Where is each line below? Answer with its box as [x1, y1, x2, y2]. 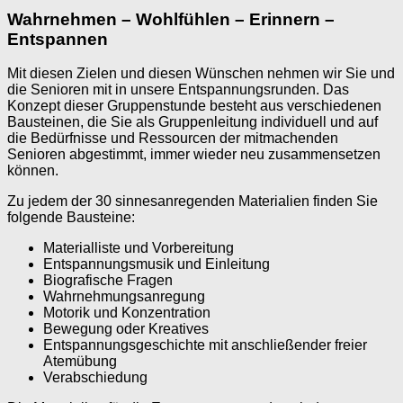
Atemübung [43, 354, 117, 370]
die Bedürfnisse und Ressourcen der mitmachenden [7, 130, 338, 147]
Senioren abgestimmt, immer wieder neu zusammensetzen [7, 147, 381, 163]
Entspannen [7, 29, 108, 49]
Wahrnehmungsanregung [43, 289, 205, 305]
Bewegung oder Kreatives [43, 321, 209, 337]
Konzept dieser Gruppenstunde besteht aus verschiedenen [7, 98, 381, 114]
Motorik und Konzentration [43, 305, 210, 321]
